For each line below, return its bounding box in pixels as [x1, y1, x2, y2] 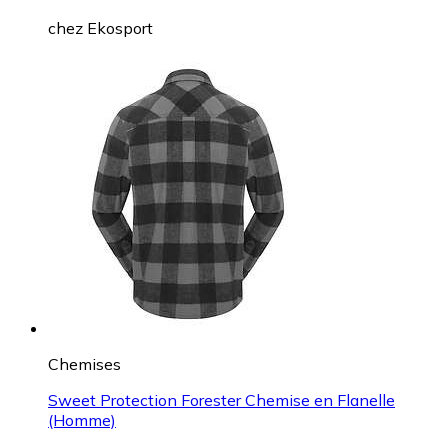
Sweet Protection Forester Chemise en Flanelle [48, 389, 395, 410]
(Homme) [48, 409, 116, 430]
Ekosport [87, 17, 153, 38]
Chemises [48, 353, 121, 374]
